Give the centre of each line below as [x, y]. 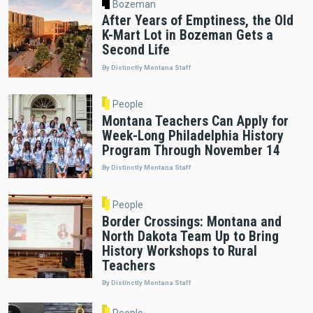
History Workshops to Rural [179, 251]
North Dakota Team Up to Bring [190, 236]
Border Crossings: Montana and [191, 221]
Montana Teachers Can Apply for [195, 122]
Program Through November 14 [191, 151]
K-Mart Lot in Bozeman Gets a [187, 36]
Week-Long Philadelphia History [192, 136]
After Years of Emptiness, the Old [197, 21]
